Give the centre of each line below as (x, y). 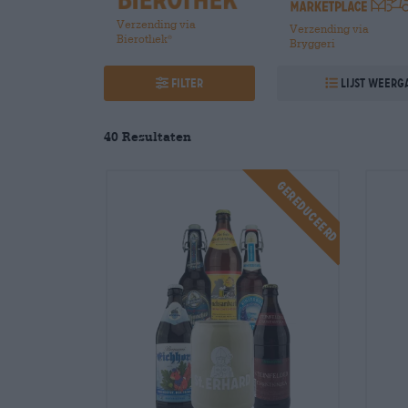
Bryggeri (313, 42)
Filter (188, 83)
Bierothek (143, 38)
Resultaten (157, 137)
